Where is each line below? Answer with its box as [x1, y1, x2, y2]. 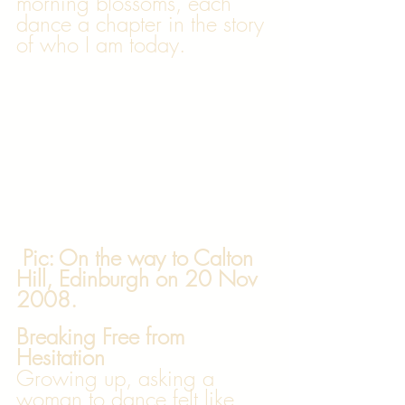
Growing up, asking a [16, 363, 221, 392]
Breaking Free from [16, 322, 191, 351]
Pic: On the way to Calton [16, 243, 259, 272]
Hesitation [16, 343, 105, 372]
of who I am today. [16, 30, 185, 59]
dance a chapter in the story [16, 9, 270, 38]
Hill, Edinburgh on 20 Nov [16, 264, 263, 293]
